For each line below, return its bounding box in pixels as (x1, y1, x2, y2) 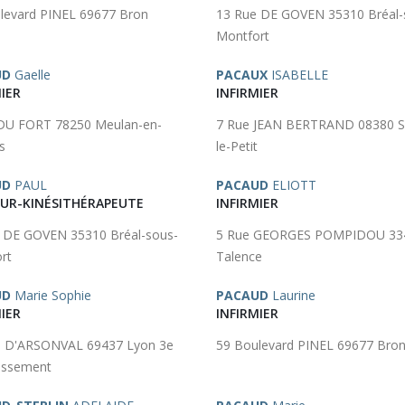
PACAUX (216, 66, 268, 83)
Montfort (216, 27, 269, 44)
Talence (216, 248, 262, 265)
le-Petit (216, 137, 258, 155)
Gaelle (11, 66, 51, 83)
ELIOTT (268, 176, 316, 193)
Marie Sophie (11, 287, 91, 304)
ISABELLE (268, 66, 328, 83)
